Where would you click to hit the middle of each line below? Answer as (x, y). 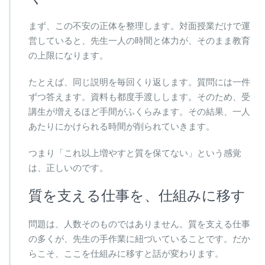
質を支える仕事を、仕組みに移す (137, 195)
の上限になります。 (68, 55)
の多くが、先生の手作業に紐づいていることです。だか (139, 238)
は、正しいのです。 (68, 167)
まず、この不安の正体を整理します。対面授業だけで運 (139, 25)
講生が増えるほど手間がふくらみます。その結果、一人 (139, 111)
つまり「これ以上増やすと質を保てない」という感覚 (135, 153)
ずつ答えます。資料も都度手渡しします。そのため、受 (139, 96)
